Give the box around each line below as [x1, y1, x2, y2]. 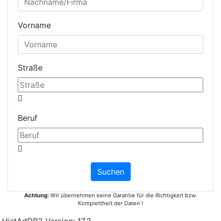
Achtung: [24, 192, 49, 199]
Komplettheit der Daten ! [78, 200, 143, 207]
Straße [18, 63, 42, 73]
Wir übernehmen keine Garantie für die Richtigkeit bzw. [49, 192, 197, 199]
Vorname [18, 20, 51, 31]
